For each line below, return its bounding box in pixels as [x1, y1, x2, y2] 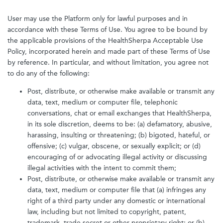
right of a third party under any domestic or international [27, 197, 205, 205]
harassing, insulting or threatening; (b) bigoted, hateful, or [27, 131, 210, 139]
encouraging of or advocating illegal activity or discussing [27, 153, 207, 161]
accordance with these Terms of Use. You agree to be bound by [7, 25, 208, 34]
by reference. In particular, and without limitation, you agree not [7, 58, 209, 67]
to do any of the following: [7, 69, 90, 78]
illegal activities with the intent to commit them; [27, 164, 176, 172]
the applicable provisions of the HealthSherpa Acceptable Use [7, 36, 203, 45]
